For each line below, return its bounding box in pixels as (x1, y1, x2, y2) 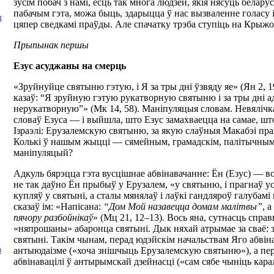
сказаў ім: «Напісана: (13, 201, 103, 212)
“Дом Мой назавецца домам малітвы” (103, 201, 262, 212)
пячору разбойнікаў (13, 212, 93, 223)
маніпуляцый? (13, 147, 73, 158)
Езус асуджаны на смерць (13, 61, 126, 71)
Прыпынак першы (13, 40, 89, 50)
